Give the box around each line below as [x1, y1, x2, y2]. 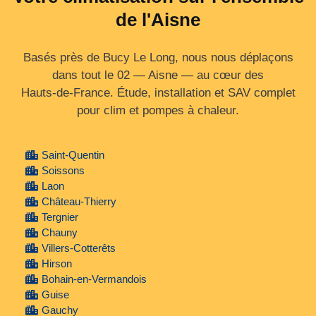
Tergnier [41, 211, 78, 224]
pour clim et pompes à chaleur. [77, 104, 239, 118]
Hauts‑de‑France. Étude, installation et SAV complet [20, 86, 296, 100]
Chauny [41, 226, 78, 239]
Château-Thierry [41, 195, 116, 208]
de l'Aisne [116, 9, 200, 31]
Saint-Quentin [41, 149, 104, 162]
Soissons [41, 164, 85, 177]
